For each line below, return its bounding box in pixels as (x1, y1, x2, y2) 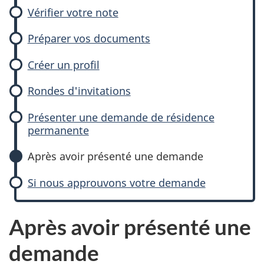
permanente (27, 123, 89, 137)
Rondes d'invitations (27, 84, 131, 98)
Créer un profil (27, 57, 100, 72)
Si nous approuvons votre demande (27, 175, 206, 190)
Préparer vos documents (27, 31, 150, 45)
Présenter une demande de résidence (27, 110, 214, 124)
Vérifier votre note (27, 5, 118, 19)
